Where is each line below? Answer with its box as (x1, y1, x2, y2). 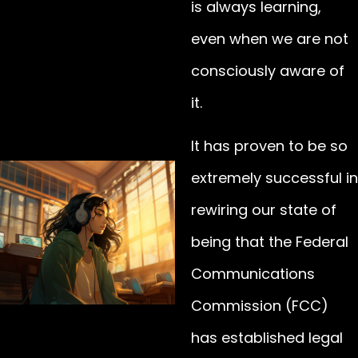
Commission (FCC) (190, 296, 328, 316)
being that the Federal (190, 232, 348, 253)
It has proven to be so (190, 136, 348, 157)
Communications (190, 264, 315, 284)
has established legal (190, 328, 343, 348)
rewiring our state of (190, 200, 336, 221)
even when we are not (190, 28, 348, 49)
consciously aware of (190, 60, 344, 81)
